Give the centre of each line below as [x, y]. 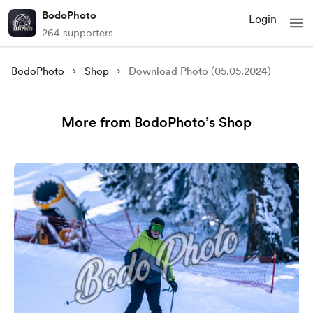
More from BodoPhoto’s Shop [156, 122]
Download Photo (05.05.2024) [200, 71]
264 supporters [78, 33]
